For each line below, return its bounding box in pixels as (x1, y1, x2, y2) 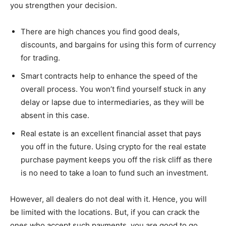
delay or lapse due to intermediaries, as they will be (21, 97, 204, 107)
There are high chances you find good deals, (21, 26, 180, 36)
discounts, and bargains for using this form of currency (21, 39, 216, 49)
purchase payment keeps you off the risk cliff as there (21, 154, 212, 164)
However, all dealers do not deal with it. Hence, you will (10, 194, 207, 204)
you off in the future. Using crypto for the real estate (21, 141, 206, 151)
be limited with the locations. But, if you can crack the (10, 207, 200, 217)
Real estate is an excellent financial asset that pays (21, 128, 201, 138)
